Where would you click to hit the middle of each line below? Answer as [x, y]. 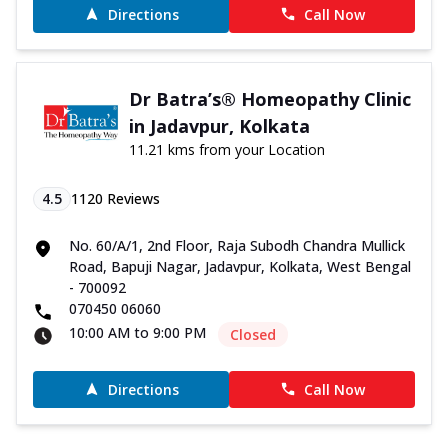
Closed [253, 334]
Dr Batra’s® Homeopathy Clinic [269, 98]
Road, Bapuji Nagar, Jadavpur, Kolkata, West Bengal [240, 266]
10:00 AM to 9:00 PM [137, 332]
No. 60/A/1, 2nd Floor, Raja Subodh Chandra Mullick [237, 245]
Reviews [131, 198]
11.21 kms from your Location [226, 149]
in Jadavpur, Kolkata [219, 125]
